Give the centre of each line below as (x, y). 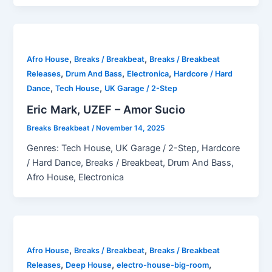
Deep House (89, 265)
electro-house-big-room (163, 265)
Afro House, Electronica (76, 177)
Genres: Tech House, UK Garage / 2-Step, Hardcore (134, 148)
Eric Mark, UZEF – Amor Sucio (106, 109)
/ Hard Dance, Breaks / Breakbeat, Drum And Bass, (131, 162)
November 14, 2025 (131, 128)
